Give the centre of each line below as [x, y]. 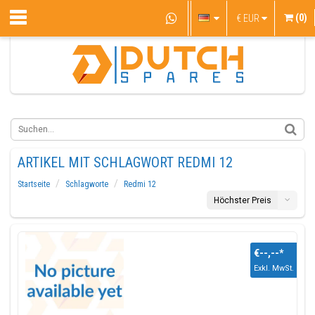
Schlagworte [87, 184]
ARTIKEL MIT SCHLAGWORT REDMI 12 [125, 162]
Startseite [34, 184]
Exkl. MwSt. [274, 268]
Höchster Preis [243, 200]
